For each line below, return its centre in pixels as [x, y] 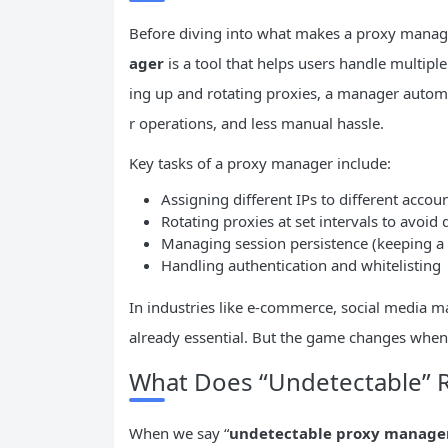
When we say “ [179, 433]
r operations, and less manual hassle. [256, 123]
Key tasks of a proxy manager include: [260, 163]
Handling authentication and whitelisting [301, 265]
